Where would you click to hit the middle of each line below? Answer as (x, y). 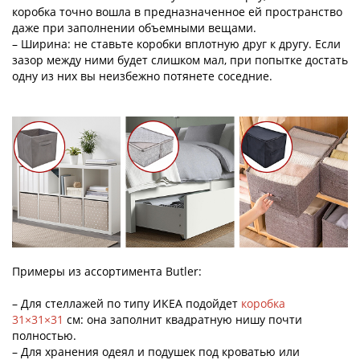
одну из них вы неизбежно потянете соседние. (142, 76)
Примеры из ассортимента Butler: (107, 272)
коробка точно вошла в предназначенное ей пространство (177, 11)
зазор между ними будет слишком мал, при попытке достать (180, 59)
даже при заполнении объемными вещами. (134, 27)
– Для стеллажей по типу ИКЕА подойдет (127, 304)
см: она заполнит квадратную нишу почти (183, 320)
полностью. (44, 336)
